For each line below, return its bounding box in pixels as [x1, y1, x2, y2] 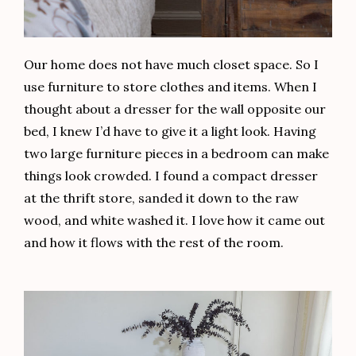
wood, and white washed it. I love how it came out [24, 212, 325, 229]
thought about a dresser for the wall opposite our [24, 101, 326, 118]
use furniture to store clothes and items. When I [24, 79, 317, 95]
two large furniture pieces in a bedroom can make [24, 145, 329, 162]
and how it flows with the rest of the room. [24, 234, 284, 251]
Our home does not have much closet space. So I [24, 56, 319, 73]
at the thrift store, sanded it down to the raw [24, 190, 299, 207]
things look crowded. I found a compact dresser [24, 168, 318, 184]
